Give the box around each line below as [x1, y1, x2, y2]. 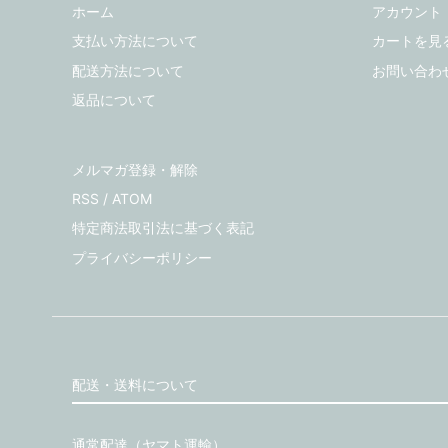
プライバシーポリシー [72, 248, 212, 266]
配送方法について [72, 61, 184, 79]
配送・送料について [72, 376, 198, 394]
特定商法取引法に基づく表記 [72, 219, 254, 237]
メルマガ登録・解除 [72, 160, 198, 178]
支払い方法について [72, 32, 198, 50]
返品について [72, 91, 156, 109]
